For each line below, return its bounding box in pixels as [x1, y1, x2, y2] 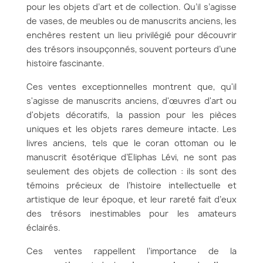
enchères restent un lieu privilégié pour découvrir [26, 29, 237, 41]
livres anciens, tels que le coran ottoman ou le [26, 137, 237, 149]
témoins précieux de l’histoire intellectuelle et [26, 180, 237, 191]
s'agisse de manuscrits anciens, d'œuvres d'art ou [26, 95, 237, 106]
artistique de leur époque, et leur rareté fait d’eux [26, 194, 237, 205]
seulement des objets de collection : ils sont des [26, 166, 237, 177]
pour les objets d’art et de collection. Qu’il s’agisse [26, 1, 237, 12]
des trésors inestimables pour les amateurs [26, 208, 237, 219]
